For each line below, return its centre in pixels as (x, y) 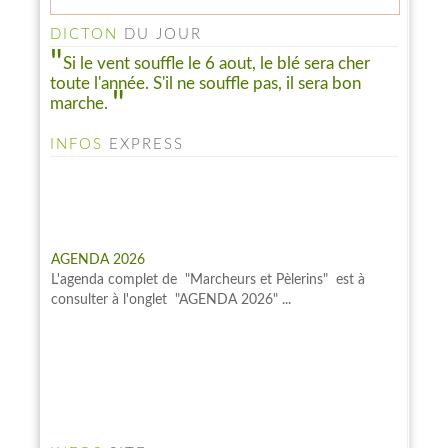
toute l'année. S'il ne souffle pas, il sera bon (205, 84)
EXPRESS (143, 145)
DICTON (84, 34)
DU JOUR (160, 34)
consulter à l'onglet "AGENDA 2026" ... (171, 257)
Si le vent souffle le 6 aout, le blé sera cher (216, 63)
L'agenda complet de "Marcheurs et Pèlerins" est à (208, 237)
